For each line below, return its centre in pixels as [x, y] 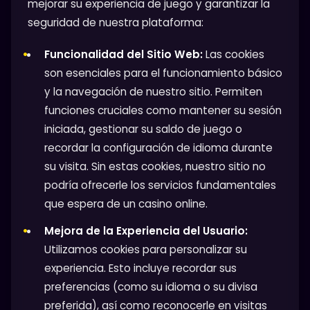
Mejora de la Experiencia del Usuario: [146, 230]
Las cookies [234, 54]
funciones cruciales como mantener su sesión [163, 110]
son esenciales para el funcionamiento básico [163, 73]
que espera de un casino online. [126, 203]
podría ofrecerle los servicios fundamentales [160, 185]
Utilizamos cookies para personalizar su [146, 249]
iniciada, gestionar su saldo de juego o [143, 129]
